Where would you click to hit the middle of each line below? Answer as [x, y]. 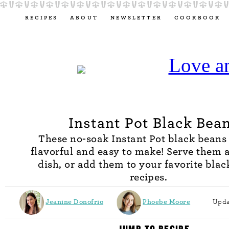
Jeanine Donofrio [75, 202]
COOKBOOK [198, 18]
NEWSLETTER [136, 18]
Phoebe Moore [167, 202]
